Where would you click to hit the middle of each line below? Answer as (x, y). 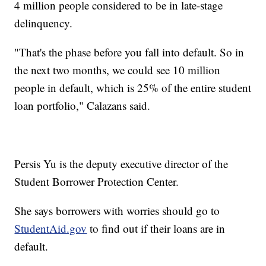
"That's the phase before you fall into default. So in (129, 52)
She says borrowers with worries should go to (117, 210)
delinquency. (44, 23)
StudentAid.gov (51, 228)
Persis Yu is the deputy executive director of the (121, 163)
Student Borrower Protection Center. (97, 181)
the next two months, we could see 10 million (118, 69)
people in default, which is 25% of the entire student (133, 87)
